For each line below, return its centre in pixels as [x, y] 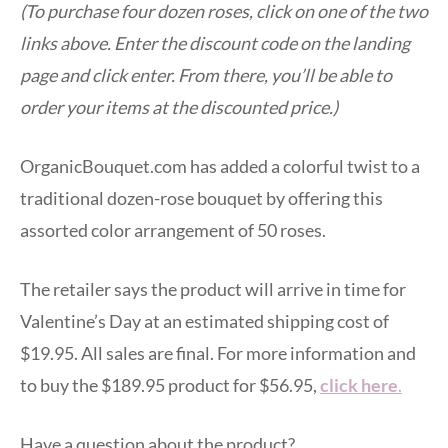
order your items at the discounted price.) [179, 106]
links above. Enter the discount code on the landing [215, 42]
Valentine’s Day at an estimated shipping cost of [204, 320]
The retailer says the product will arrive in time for [213, 288]
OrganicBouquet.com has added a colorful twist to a [220, 165]
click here [359, 384]
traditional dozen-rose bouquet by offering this [201, 197]
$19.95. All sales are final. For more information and [218, 352]
